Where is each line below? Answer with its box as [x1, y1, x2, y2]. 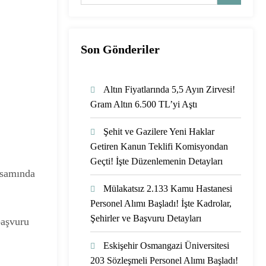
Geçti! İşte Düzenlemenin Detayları [90, 156, 223, 166]
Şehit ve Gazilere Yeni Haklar [103, 126, 214, 137]
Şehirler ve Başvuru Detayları [90, 213, 201, 223]
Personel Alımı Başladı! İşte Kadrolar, [90, 198, 232, 208]
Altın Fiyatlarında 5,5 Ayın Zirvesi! [103, 84, 235, 94]
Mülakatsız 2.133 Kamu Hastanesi [103, 183, 232, 194]
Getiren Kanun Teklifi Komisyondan [90, 141, 228, 151]
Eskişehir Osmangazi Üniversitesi [103, 240, 229, 251]
